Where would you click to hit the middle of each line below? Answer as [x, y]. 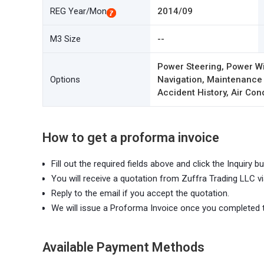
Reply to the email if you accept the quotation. [140, 193]
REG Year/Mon [78, 11]
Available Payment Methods [123, 247]
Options [65, 80]
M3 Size [65, 39]
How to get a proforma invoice [131, 138]
